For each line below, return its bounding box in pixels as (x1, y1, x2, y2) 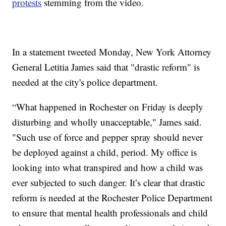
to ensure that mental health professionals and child (12, 206, 208, 219)
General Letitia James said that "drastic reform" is (12, 61, 200, 74)
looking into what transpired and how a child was (12, 161, 203, 174)
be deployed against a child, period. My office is (12, 146, 197, 159)
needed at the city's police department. (12, 76, 158, 89)
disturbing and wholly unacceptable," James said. (12, 116, 202, 129)
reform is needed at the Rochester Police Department (12, 191, 213, 204)
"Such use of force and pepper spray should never (12, 131, 203, 144)
